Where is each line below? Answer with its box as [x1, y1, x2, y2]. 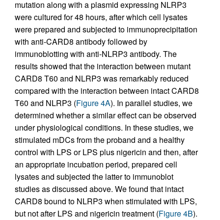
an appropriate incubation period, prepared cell [15, 159, 177, 170]
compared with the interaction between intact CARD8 [15, 85, 199, 96]
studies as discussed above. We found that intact [15, 183, 184, 194]
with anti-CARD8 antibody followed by [15, 36, 147, 47]
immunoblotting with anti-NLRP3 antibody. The [15, 48, 177, 59]
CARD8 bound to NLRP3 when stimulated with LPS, [15, 195, 197, 207]
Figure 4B [159, 208, 193, 219]
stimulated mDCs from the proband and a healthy [15, 134, 185, 145]
